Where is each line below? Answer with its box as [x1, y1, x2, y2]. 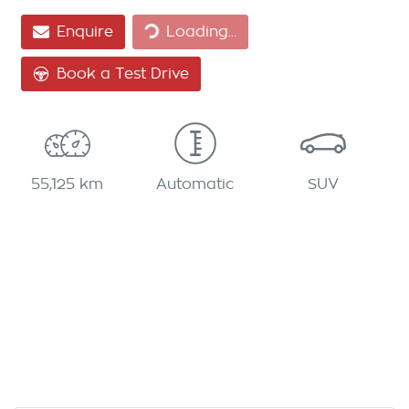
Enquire [57, 24, 113, 39]
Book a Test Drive [57, 66, 189, 81]
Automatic [156, 176, 235, 192]
